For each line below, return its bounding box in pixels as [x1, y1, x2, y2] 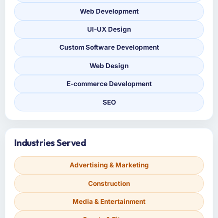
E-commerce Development [66, 80, 152, 88]
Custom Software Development [59, 43, 159, 52]
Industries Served [14, 136, 86, 148]
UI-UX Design [87, 25, 131, 34]
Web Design [90, 61, 128, 70]
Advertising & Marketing [69, 161, 149, 169]
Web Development [79, 7, 139, 15]
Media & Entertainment [73, 197, 145, 205]
